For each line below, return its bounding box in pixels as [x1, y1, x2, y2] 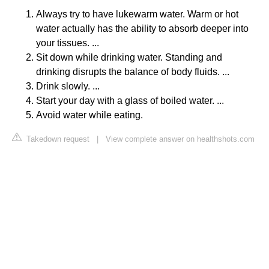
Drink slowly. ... [36, 80, 100, 91]
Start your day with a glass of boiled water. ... [36, 95, 224, 106]
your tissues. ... [36, 37, 99, 48]
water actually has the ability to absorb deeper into [36, 23, 249, 34]
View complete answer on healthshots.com [106, 134, 255, 144]
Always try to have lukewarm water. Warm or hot [36, 8, 238, 19]
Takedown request [24, 134, 89, 144]
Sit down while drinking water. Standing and [36, 52, 222, 62]
